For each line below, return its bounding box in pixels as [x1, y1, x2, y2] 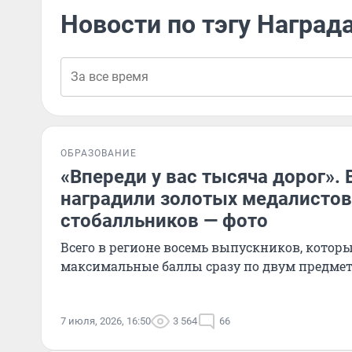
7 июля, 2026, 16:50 [60, 315, 151, 327]
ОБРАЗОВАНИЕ [60, 148, 137, 159]
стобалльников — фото [60, 210, 268, 232]
